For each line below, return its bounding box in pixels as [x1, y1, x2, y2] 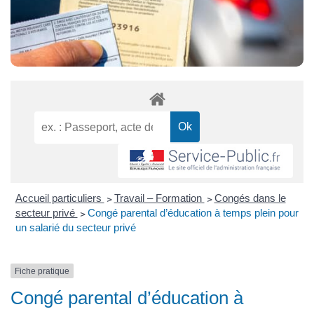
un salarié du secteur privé [15, 221, 136, 233]
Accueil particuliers [15, 191, 104, 204]
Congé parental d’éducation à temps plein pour [87, 206, 299, 219]
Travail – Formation [114, 191, 205, 204]
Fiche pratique [15, 266, 69, 276]
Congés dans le [214, 191, 286, 204]
